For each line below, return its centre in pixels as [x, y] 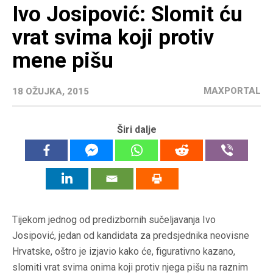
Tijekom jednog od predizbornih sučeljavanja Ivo [114, 220]
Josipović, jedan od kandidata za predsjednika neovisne [131, 236]
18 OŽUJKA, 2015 [51, 92]
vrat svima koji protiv [113, 38]
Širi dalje [136, 130]
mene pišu [63, 61]
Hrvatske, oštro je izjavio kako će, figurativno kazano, [124, 252]
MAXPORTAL [232, 91]
